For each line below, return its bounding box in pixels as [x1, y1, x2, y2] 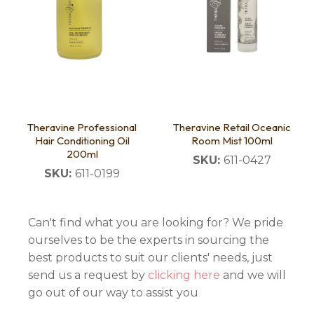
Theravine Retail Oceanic [173, 121, 291, 135]
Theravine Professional [27, 121, 137, 135]
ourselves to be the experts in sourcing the [28, 233, 269, 247]
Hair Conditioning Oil [34, 134, 130, 148]
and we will [220, 268, 286, 282]
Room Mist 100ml [191, 134, 273, 148]
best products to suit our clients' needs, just [28, 251, 273, 265]
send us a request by [28, 268, 148, 282]
